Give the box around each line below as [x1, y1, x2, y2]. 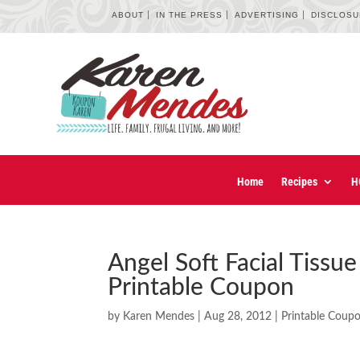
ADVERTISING [235, 10, 300, 19]
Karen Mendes [123, 311, 195, 323]
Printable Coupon [108, 276, 295, 301]
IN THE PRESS [156, 10, 223, 19]
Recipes [281, 175, 317, 189]
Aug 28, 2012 [204, 311, 272, 323]
